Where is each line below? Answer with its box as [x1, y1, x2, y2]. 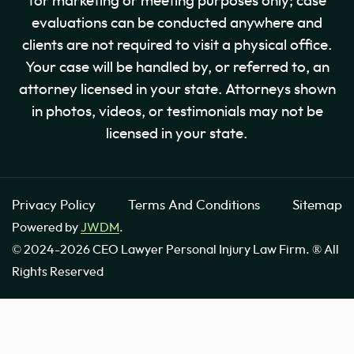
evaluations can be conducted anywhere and [32, 16, 322, 32]
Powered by [12, 220, 81, 234]
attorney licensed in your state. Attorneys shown [18, 82, 336, 98]
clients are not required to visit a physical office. [21, 38, 333, 54]
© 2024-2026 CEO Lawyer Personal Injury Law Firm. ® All [12, 243, 339, 256]
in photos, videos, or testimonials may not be [31, 104, 323, 120]
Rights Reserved [12, 265, 104, 278]
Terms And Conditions [128, 198, 260, 212]
